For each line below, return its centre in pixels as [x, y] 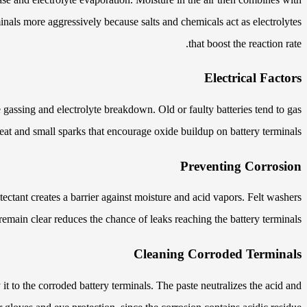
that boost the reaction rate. [245, 43]
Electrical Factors [253, 78]
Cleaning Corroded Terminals [218, 254]
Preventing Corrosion [241, 166]
